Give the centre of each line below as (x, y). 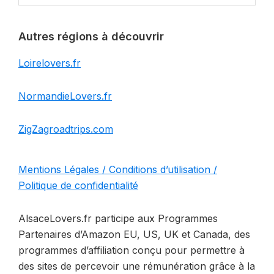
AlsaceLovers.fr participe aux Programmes (118, 218)
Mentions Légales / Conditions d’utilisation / (118, 169)
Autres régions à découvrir (91, 36)
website (35, 13)
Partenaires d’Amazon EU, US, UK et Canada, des (134, 234)
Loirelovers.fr (50, 63)
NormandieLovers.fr (65, 96)
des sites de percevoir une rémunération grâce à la (137, 266)
